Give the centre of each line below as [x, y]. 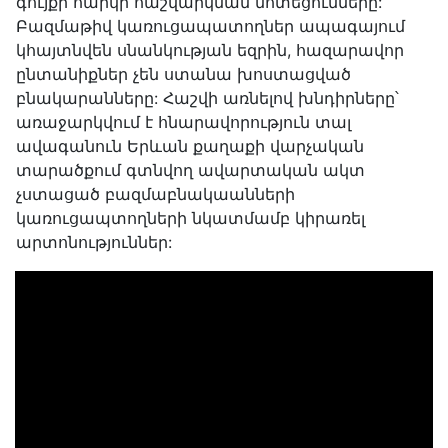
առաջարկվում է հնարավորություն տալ [183, 122]
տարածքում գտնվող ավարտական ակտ [190, 170]
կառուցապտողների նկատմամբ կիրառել [190, 218]
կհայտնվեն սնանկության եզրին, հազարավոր [210, 50]
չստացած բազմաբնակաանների [155, 194]
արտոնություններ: [94, 242]
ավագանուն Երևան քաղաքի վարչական [190, 146]
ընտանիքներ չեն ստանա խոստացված [183, 74]
